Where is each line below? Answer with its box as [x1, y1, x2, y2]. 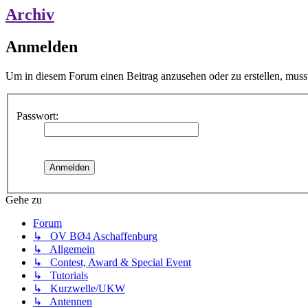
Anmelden [5, 38, 78, 56]
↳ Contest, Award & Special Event [33, 256, 191, 268]
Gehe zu [5, 193, 42, 206]
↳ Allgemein [33, 243, 95, 255]
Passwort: [16, 109, 58, 122]
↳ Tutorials [33, 269, 88, 281]
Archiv [5, 5, 54, 24]
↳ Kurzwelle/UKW [33, 282, 125, 294]
